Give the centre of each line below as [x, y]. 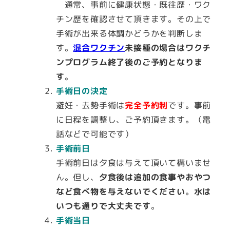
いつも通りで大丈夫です [103, 206]
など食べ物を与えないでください [120, 191]
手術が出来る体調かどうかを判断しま [129, 33]
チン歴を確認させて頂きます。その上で [133, 19]
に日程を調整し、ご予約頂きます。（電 [133, 119]
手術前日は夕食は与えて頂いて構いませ [133, 162]
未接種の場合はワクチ [168, 47]
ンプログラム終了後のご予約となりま [129, 62]
